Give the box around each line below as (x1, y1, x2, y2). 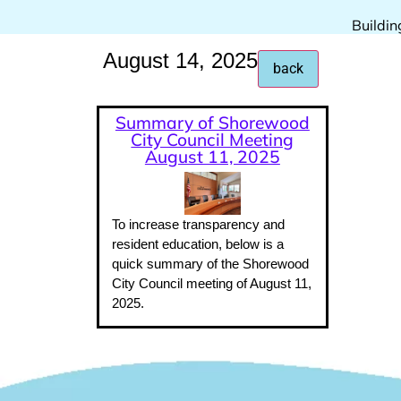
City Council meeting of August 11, (111, 275, 311, 291)
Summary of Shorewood (115, 112, 310, 134)
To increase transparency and (111, 216, 285, 232)
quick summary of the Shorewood (111, 255, 309, 271)
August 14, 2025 (102, 48, 258, 73)
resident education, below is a (111, 235, 284, 252)
